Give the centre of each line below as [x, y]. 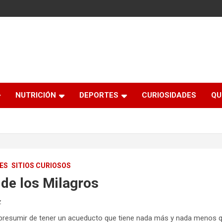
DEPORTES [99, 95]
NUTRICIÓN [36, 95]
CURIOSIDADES [169, 95]
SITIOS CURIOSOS [41, 166]
